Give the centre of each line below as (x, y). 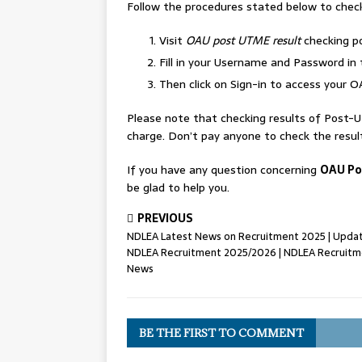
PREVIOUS (165, 218)
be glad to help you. (178, 187)
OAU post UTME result (242, 40)
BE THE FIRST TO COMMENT (221, 333)
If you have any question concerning (223, 170)
